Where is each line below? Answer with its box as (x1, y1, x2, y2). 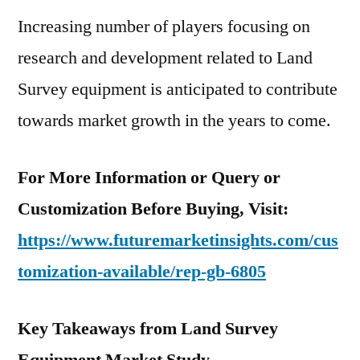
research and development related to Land (18, 47, 313, 69)
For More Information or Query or (18, 166, 280, 189)
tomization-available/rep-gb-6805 (18, 260, 266, 283)
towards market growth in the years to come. (18, 109, 331, 132)
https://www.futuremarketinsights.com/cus (18, 229, 338, 252)
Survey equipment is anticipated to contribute (18, 78, 337, 100)
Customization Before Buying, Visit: (18, 198, 288, 220)
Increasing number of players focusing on (18, 15, 310, 38)
